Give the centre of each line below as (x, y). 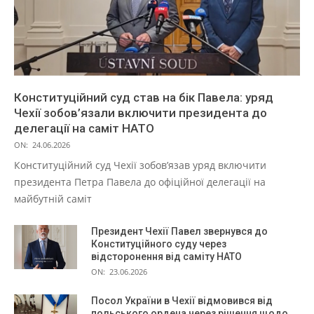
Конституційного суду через (159, 244)
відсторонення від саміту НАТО (166, 257)
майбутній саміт (53, 199)
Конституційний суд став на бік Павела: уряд (144, 98)
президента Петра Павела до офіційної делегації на (140, 182)
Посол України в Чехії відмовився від (182, 301)
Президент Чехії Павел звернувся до (179, 232)
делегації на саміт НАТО (84, 129)
